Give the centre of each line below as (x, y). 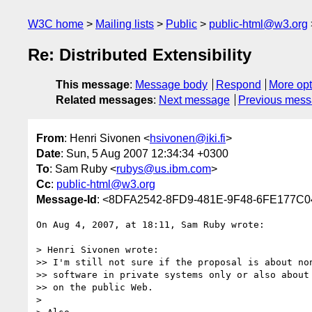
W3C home (56, 24)
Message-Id (67, 199)
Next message (194, 100)
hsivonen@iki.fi (188, 138)
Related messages (104, 100)
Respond (238, 85)
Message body (171, 85)
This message (93, 85)
